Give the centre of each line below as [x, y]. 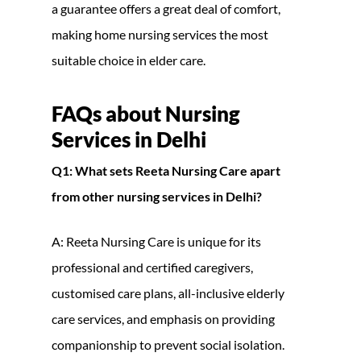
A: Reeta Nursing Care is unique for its [156, 241]
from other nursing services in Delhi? [157, 196]
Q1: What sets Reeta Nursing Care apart [166, 170]
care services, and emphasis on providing [163, 318]
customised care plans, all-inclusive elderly [168, 293]
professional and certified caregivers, [152, 267]
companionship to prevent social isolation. [168, 344]
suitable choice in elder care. [129, 60]
